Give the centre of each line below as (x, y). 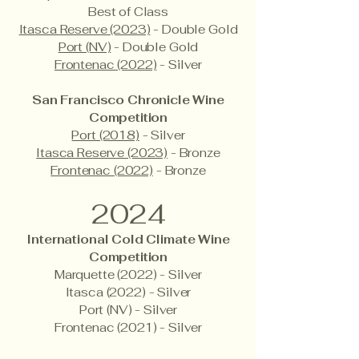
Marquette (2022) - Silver (128, 274)
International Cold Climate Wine (128, 239)
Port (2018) (105, 135)
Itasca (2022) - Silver (128, 292)
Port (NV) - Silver (128, 310)
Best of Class (128, 12)
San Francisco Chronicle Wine (128, 100)
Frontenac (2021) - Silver (128, 327)
